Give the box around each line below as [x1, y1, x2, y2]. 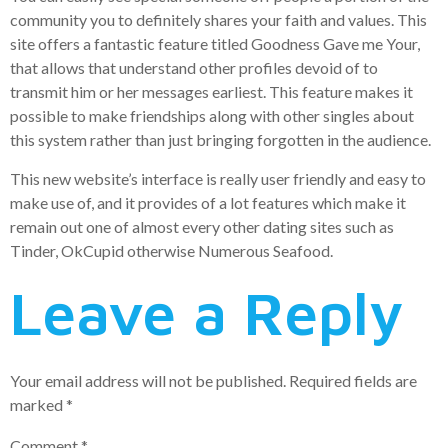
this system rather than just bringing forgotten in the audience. [10, 130, 431, 150]
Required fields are [289, 371, 417, 391]
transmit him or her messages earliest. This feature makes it [10, 82, 413, 102]
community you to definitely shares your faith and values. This [10, 10, 427, 30]
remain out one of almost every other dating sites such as [10, 216, 394, 236]
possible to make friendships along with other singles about [10, 106, 414, 126]
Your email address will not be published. [10, 371, 286, 391]
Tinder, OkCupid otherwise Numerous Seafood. [10, 240, 333, 260]
